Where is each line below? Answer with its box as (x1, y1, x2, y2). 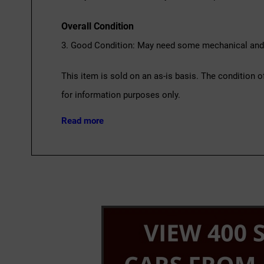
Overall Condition (61, 21, 134, 32)
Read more (61, 115, 104, 126)
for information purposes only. (61, 90, 180, 100)
